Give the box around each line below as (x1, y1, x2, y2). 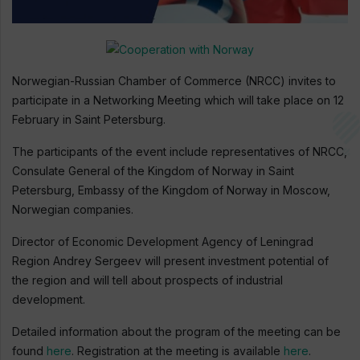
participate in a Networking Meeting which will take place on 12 (12, 93, 344, 108)
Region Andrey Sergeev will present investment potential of (12, 254, 329, 268)
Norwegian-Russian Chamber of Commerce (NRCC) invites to (12, 74, 336, 88)
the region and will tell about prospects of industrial (12, 273, 283, 288)
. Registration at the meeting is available (72, 344, 284, 358)
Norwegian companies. (12, 202, 133, 217)
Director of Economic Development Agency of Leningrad (12, 235, 313, 249)
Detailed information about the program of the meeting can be (12, 325, 341, 339)
